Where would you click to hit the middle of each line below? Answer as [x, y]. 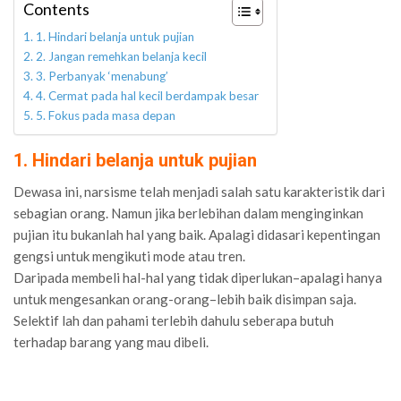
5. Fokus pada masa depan [105, 115]
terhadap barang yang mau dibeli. [111, 341]
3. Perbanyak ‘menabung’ [102, 76]
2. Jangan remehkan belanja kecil [121, 56]
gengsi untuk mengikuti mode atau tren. [129, 256]
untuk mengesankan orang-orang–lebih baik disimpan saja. [185, 299]
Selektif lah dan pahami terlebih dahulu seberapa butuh [174, 320]
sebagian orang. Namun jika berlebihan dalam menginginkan [188, 213]
